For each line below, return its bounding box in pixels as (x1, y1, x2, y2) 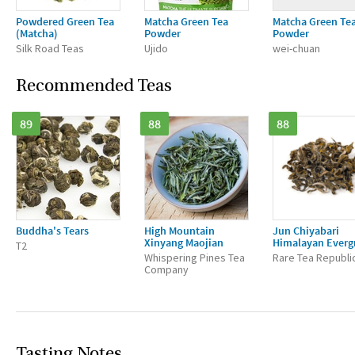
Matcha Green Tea (144, 14, 228, 29)
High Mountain (144, 223, 215, 238)
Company (144, 262, 189, 277)
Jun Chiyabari (273, 223, 339, 238)
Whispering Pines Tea (144, 250, 245, 265)
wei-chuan (273, 41, 320, 55)
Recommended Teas (16, 78, 172, 96)
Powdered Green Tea (16, 14, 114, 29)
